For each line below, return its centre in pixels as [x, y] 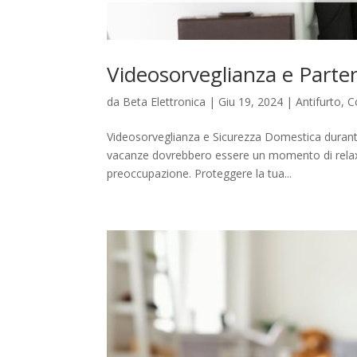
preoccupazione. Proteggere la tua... [200, 174]
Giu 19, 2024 [251, 102]
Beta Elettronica [165, 102]
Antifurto [319, 102]
